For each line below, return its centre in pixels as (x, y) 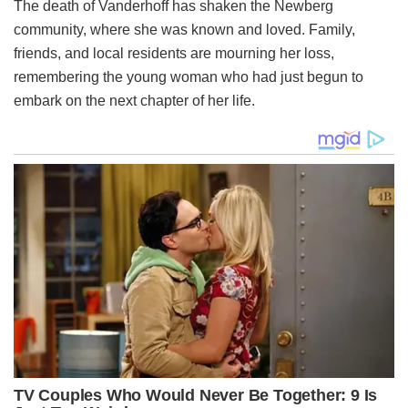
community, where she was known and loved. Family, (184, 29)
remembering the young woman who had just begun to (189, 76)
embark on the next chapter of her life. (134, 100)
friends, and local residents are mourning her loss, (174, 53)
